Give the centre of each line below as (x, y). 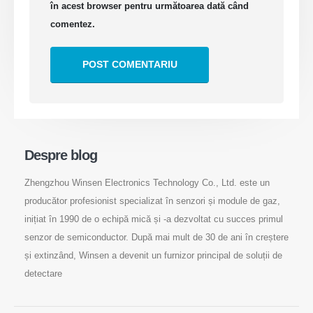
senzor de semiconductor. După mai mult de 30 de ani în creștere (156, 237)
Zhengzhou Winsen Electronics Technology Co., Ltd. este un (147, 182)
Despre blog (61, 155)
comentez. (73, 24)
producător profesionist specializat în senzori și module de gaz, (152, 201)
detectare (43, 273)
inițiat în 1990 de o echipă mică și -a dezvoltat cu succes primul (153, 219)
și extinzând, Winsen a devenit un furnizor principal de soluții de (153, 255)
